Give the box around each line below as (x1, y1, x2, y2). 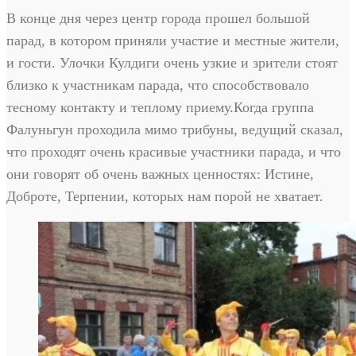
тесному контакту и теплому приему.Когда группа (6, 99, 314, 116)
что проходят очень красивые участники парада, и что (6, 144, 341, 161)
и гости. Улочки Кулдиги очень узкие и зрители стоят (6, 55, 338, 72)
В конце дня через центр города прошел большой (6, 10, 310, 27)
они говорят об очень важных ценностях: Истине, (6, 166, 314, 183)
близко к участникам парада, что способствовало (6, 77, 309, 94)
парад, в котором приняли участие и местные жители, (6, 33, 339, 49)
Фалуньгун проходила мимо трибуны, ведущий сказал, (6, 122, 343, 138)
